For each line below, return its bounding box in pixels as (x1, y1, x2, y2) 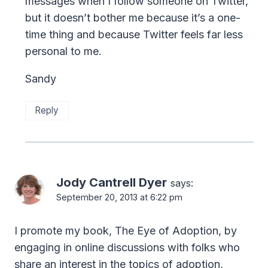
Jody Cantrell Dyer (56, 174, 167, 190)
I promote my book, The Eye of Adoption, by (14, 224, 237, 237)
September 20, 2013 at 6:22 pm (56, 191, 182, 202)
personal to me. (25, 44, 102, 57)
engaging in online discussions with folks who (14, 240, 240, 254)
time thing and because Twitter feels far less (25, 28, 243, 41)
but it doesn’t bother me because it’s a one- (25, 11, 240, 24)
